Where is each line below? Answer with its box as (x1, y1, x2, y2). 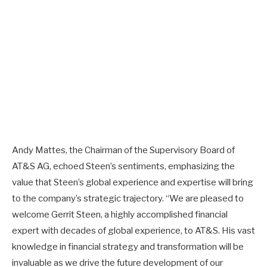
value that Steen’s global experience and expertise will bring (12, 176, 253, 188)
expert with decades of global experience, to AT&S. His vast (12, 225, 255, 236)
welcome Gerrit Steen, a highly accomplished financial (12, 209, 228, 220)
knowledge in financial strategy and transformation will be (12, 241, 244, 252)
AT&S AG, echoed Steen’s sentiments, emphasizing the (12, 160, 235, 172)
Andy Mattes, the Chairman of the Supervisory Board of (12, 144, 235, 156)
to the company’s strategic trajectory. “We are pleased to (12, 193, 244, 204)
